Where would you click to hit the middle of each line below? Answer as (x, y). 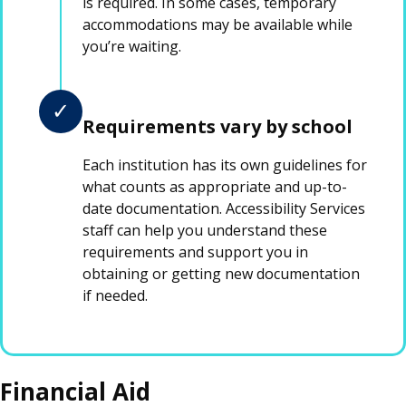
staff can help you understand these (205, 231)
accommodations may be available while (217, 24)
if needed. (115, 296)
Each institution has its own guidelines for (225, 165)
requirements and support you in (195, 252)
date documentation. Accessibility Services (224, 209)
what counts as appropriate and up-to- (215, 187)
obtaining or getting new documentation (221, 274)
